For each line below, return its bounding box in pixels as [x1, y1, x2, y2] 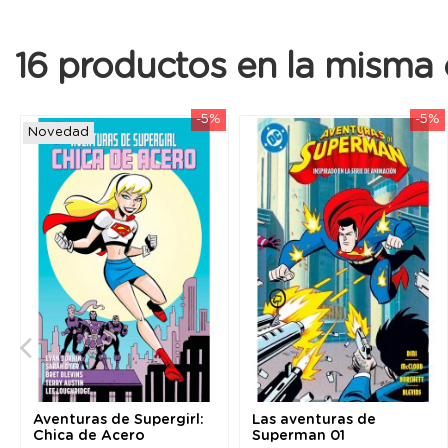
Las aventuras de [252, 413, 376, 428]
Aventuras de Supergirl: [33, 413, 204, 428]
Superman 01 [252, 429, 345, 444]
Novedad [28, 125, 89, 139]
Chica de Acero [33, 429, 145, 444]
